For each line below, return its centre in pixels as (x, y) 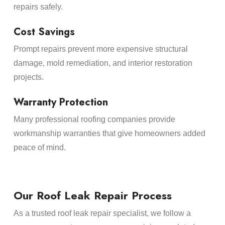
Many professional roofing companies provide (94, 120)
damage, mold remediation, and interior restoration (103, 63)
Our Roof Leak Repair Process (92, 195)
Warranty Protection (61, 102)
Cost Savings (44, 32)
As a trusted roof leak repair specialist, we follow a (102, 213)
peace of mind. (39, 148)
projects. (28, 77)
